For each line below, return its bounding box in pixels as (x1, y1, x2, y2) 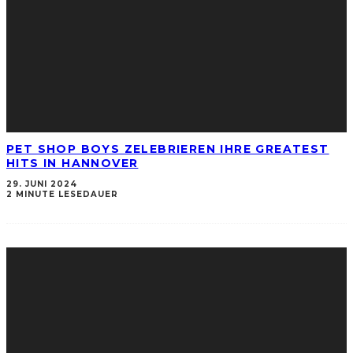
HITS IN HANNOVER (6, 155, 139, 170)
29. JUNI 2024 (6, 179, 77, 190)
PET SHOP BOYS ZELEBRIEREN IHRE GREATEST (6, 141, 329, 156)
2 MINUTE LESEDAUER (6, 189, 118, 200)
